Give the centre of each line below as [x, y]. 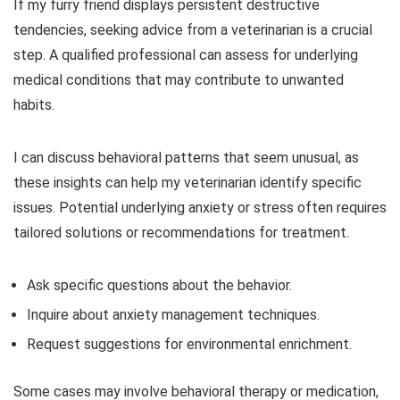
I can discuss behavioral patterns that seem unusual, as [186, 157]
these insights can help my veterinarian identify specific [187, 182]
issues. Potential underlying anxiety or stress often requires [200, 207]
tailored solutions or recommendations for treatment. [181, 232]
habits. [34, 104]
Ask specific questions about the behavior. [159, 285]
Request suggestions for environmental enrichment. [189, 344]
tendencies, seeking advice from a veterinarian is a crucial [193, 29]
